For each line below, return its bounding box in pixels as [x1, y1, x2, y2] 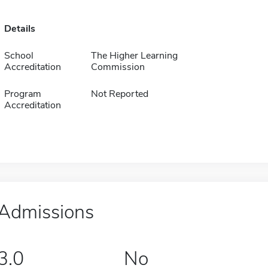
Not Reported [90, 87, 148, 100]
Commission [90, 60, 145, 74]
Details [4, 22, 35, 35]
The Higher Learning [90, 49, 178, 62]
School [4, 49, 33, 62]
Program [4, 87, 41, 100]
